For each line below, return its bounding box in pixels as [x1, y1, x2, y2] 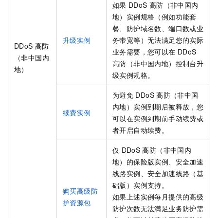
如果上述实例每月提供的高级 [112, 192, 204, 202]
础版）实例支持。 [112, 180, 169, 190]
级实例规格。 [112, 70, 155, 80]
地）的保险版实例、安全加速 [112, 157, 204, 167]
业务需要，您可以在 [112, 47, 176, 57]
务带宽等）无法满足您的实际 [112, 35, 204, 45]
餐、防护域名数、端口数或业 [112, 23, 204, 34]
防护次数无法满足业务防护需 [112, 203, 204, 214]
